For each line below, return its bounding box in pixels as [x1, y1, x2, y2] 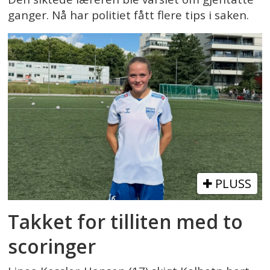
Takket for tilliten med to [8, 208, 243, 234]
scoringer [8, 233, 96, 259]
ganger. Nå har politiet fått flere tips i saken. [8, 7, 250, 23]
